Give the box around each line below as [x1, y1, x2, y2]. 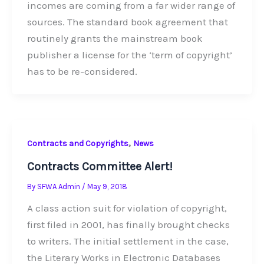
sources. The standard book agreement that [27, 15, 228, 28]
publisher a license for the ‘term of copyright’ [27, 48, 232, 61]
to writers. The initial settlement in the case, [27, 235, 229, 247]
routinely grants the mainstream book [27, 32, 203, 44]
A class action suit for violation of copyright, [27, 202, 227, 214]
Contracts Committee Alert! [27, 160, 173, 174]
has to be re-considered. [27, 65, 137, 77]
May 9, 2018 [87, 182, 127, 192]
